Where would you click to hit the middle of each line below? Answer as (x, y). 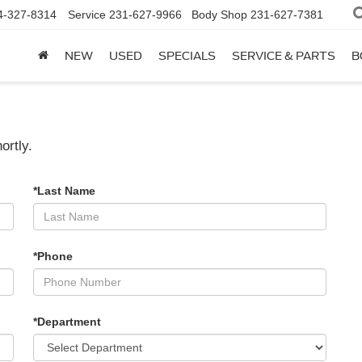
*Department (67, 321)
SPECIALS (187, 56)
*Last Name (64, 190)
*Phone (53, 256)
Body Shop (219, 15)
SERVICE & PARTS (284, 56)
